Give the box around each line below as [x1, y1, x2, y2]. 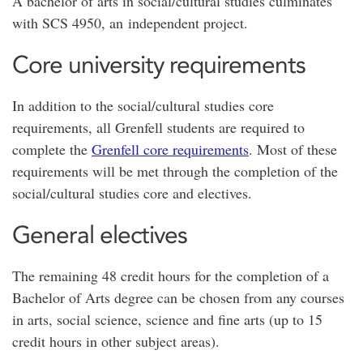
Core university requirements [12, 49, 311, 79]
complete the [12, 139, 92, 159]
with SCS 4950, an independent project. [12, 13, 253, 32]
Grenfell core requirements [92, 139, 249, 159]
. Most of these [249, 139, 337, 159]
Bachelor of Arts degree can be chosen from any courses [12, 288, 344, 307]
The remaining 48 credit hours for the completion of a [12, 266, 329, 285]
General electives [12, 220, 193, 250]
